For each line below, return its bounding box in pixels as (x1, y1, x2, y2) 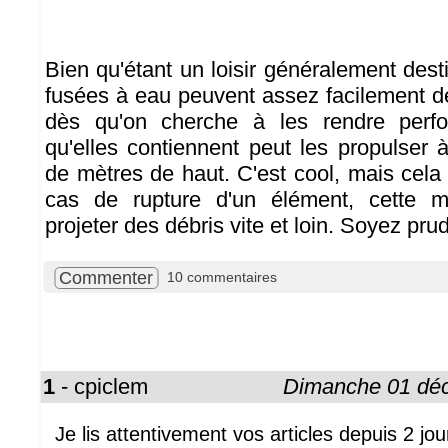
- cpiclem (55, 374, 148, 399)
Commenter (59, 268, 153, 288)
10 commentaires (167, 269, 277, 285)
